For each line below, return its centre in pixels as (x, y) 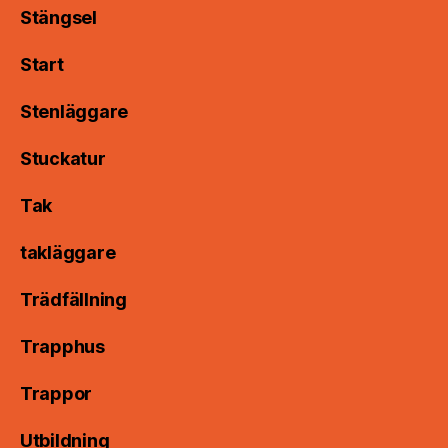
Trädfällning (73, 300)
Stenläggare (74, 112)
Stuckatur (63, 159)
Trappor (56, 394)
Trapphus (62, 347)
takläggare (68, 253)
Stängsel (58, 18)
